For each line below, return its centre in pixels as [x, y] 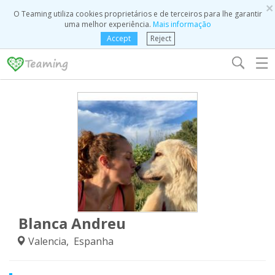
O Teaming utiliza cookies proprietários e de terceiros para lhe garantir [137, 14]
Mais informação [182, 24]
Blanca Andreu [72, 223]
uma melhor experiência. [108, 24]
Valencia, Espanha [70, 241]
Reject [161, 38]
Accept [119, 38]
